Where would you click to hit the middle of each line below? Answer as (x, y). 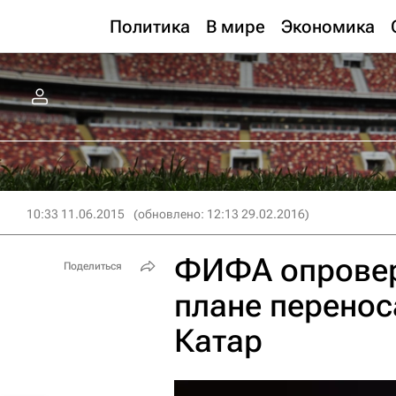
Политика (150, 27)
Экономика (328, 27)
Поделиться (93, 266)
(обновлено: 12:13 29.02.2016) (221, 214)
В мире (236, 27)
